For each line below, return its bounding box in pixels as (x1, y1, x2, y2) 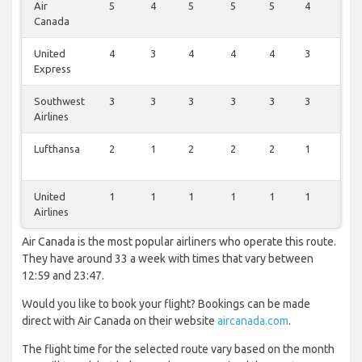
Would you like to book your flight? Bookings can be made (22, 297, 310, 311)
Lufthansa (34, 143, 80, 155)
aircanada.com (217, 314, 288, 328)
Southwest (34, 95, 85, 107)
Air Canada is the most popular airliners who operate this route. (22, 235, 336, 249)
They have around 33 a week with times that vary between (22, 252, 314, 266)
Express (34, 63, 71, 75)
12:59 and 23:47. (22, 269, 104, 283)
